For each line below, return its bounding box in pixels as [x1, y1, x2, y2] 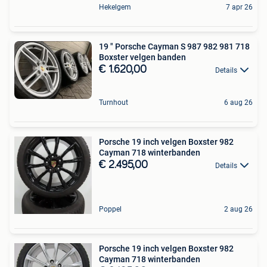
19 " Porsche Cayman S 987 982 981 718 [99, 41, 250, 51]
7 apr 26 [226, 2, 253, 11]
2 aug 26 [224, 204, 253, 213]
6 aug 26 [224, 98, 253, 107]
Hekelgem [99, 2, 131, 11]
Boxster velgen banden [99, 52, 186, 62]
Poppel [99, 204, 122, 213]
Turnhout [99, 98, 128, 107]
